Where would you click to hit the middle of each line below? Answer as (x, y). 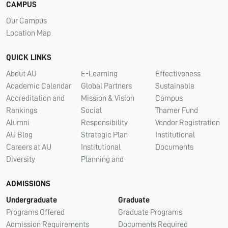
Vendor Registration (188, 122)
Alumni (18, 122)
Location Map (28, 33)
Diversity (21, 159)
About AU (21, 74)
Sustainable (175, 86)
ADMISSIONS (28, 183)
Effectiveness (178, 74)
